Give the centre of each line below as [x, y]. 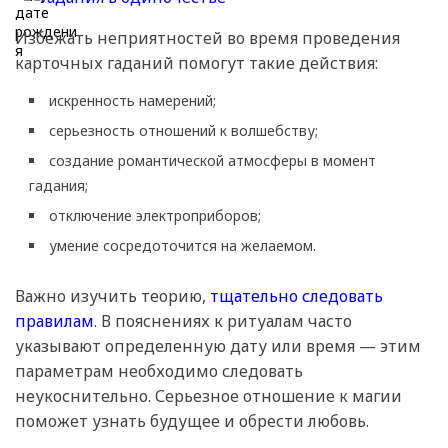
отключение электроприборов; [155, 216]
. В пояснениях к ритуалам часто [223, 321]
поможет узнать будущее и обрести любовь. [192, 421]
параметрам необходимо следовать [159, 371]
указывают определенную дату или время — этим [218, 346]
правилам [54, 321]
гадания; [58, 186]
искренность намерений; [132, 101]
